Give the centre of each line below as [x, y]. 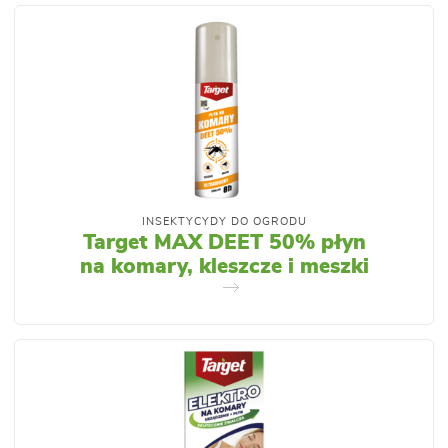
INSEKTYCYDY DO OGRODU [224, 222]
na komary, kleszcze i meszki [224, 267]
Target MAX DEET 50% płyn [224, 243]
